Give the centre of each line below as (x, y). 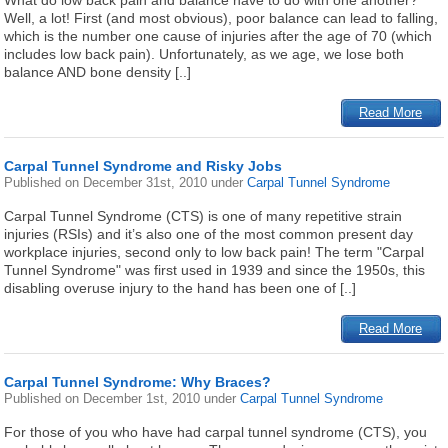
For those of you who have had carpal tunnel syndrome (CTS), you (216, 432)
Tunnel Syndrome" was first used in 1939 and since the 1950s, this (215, 270)
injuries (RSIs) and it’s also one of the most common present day (209, 234)
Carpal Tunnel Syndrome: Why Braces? (138, 382)
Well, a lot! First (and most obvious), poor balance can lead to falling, (221, 18)
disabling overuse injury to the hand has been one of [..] (180, 288)
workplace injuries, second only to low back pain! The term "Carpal (214, 252)
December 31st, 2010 (147, 182)
